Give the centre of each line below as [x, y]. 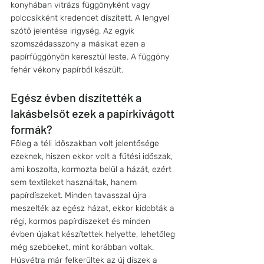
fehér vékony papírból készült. [67, 70]
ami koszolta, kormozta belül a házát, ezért [92, 170]
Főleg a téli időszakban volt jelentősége [86, 144]
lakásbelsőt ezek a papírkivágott [94, 113]
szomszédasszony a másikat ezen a [79, 44]
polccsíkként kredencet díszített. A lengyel [91, 18]
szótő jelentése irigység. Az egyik [74, 31]
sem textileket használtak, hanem [75, 183]
